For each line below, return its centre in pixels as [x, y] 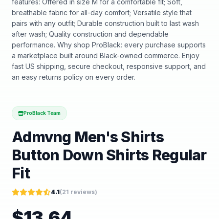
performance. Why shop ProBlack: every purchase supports [109, 45]
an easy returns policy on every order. [74, 77]
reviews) [83, 192]
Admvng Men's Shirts [88, 137]
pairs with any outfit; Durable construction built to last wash [105, 23]
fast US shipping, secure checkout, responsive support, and [109, 66]
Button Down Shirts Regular [109, 155]
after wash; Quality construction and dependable [90, 34]
